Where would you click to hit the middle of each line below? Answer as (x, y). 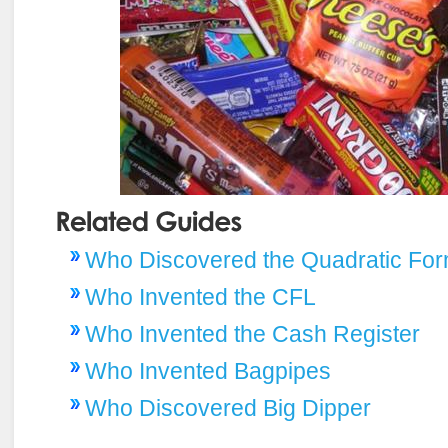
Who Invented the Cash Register (252, 333)
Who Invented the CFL (200, 296)
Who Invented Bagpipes (208, 370)
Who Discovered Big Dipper (228, 407)
